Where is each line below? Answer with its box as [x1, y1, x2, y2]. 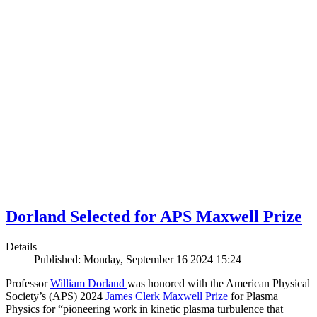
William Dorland [50, 277, 127, 290]
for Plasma [228, 290, 278, 303]
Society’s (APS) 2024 [6, 290, 105, 303]
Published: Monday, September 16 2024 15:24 [34, 253, 241, 266]
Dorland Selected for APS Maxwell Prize [6, 207, 302, 226]
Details [6, 241, 37, 253]
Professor [6, 277, 50, 290]
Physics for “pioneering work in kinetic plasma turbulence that [6, 303, 283, 316]
